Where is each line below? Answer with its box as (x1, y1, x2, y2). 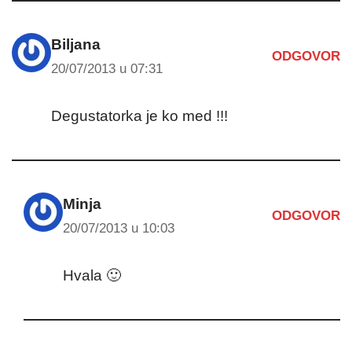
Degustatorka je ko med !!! (51, 107, 228, 124)
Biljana (51, 35, 101, 53)
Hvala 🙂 (63, 266, 121, 284)
